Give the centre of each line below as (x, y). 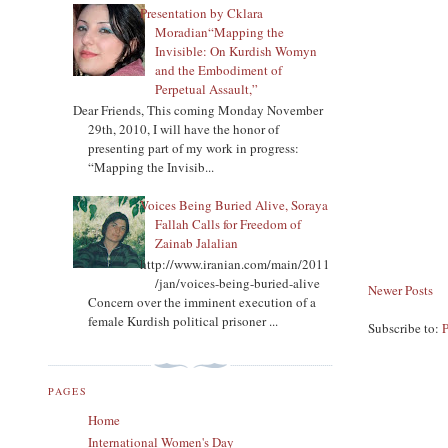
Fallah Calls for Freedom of (228, 223)
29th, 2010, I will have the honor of (183, 129)
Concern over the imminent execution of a (202, 302)
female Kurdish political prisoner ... (183, 321)
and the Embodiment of (219, 69)
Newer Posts (401, 290)
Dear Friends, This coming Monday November (198, 110)
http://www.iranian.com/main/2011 (235, 264)
